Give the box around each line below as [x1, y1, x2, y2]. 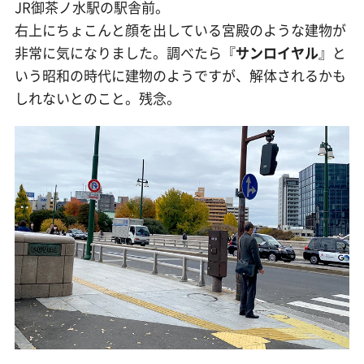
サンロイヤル [235, 42, 318, 63]
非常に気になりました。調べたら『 [14, 42, 236, 63]
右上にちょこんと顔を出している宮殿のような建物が [14, 19, 346, 41]
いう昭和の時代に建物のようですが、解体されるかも [14, 65, 346, 86]
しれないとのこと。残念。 [14, 88, 180, 109]
